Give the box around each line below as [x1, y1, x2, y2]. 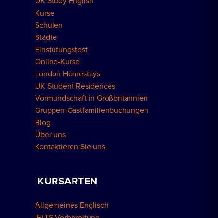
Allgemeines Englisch [35, 200, 109, 211]
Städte [35, 33, 57, 43]
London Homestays [35, 69, 100, 79]
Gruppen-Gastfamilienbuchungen [35, 106, 148, 116]
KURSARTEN [37, 175, 98, 188]
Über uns [35, 130, 66, 140]
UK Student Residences [35, 81, 115, 91]
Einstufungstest [35, 45, 88, 55]
